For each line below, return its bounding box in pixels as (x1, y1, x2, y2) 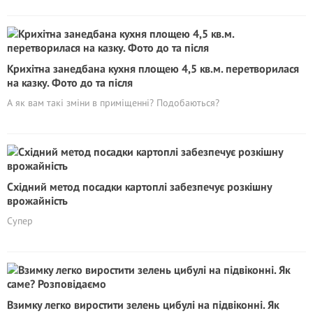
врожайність (7, 194, 68, 208)
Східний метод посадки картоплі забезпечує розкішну (7, 180, 272, 194)
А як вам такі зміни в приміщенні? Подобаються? (7, 96, 219, 109)
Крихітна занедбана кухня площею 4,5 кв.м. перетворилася (7, 61, 299, 75)
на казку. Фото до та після (7, 75, 133, 89)
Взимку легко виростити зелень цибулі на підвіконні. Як (7, 298, 279, 312)
